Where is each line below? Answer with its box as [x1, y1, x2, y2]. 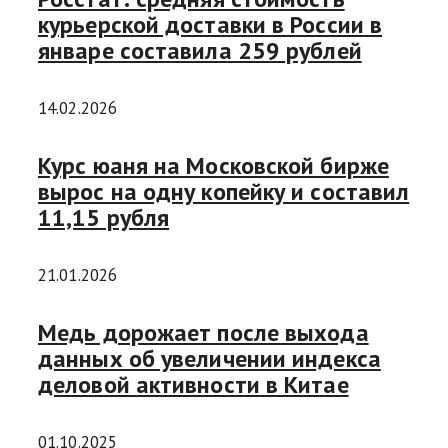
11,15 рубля [38, 202, 170, 234]
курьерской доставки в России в [38, 9, 383, 41]
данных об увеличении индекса [38, 342, 381, 374]
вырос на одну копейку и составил [38, 176, 410, 208]
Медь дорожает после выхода [38, 316, 369, 348]
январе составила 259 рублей [38, 35, 362, 67]
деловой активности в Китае [38, 368, 349, 400]
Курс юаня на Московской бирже [38, 150, 389, 182]
